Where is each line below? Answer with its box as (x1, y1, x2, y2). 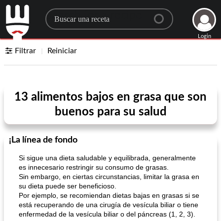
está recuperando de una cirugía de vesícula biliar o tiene (19, 201, 198, 209)
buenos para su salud (54, 106, 167, 118)
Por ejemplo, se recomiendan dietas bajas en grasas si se (19, 191, 199, 199)
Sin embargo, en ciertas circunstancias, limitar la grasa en (19, 173, 199, 181)
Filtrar (15, 47, 37, 55)
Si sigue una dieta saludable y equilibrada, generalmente (19, 154, 196, 162)
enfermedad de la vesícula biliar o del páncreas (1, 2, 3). (19, 210, 195, 218)
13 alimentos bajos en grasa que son (14, 91, 207, 103)
